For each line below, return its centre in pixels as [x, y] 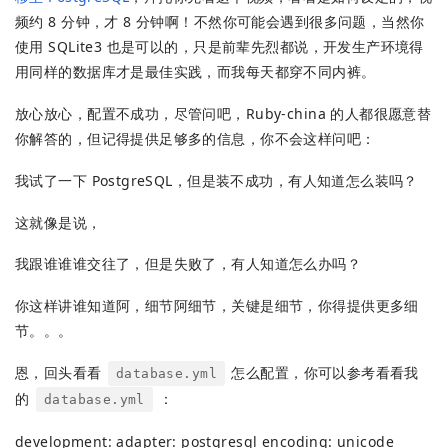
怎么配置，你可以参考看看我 [323, 373]
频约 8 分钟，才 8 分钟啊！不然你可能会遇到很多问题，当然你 [220, 22]
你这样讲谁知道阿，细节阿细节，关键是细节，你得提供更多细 [217, 306]
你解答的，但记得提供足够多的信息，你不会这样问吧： [195, 139]
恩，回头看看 [60, 373]
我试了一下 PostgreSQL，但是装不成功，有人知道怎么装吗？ [216, 180]
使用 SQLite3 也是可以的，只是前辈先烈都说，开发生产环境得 [219, 47]
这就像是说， [58, 222]
